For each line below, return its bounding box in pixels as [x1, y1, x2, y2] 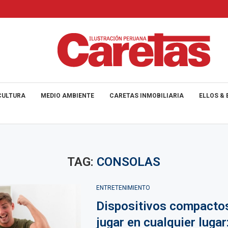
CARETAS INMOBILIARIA [109, 92, 184, 99]
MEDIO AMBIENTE [41, 92, 94, 99]
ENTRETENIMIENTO [96, 184, 150, 191]
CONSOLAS [97, 155, 161, 169]
